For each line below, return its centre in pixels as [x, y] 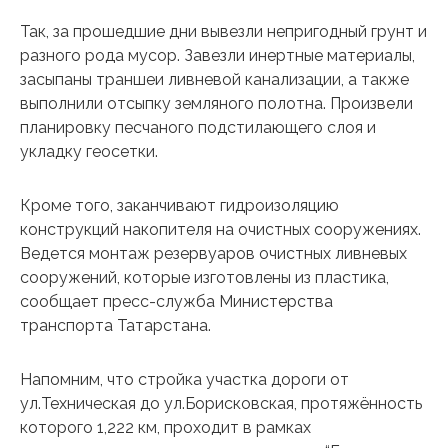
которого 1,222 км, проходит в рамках [165, 427]
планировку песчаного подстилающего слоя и [198, 127]
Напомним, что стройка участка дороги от [184, 379]
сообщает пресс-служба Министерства [176, 301]
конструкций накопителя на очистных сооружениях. [220, 229]
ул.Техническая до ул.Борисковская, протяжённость [221, 403]
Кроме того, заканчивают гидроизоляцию [179, 205]
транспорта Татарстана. [115, 325]
